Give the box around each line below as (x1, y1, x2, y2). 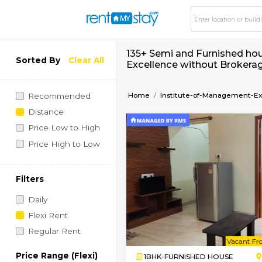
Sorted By (18, 65, 71, 77)
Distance (32, 126, 75, 137)
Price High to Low (32, 163, 118, 175)
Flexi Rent (32, 247, 80, 259)
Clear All (80, 65, 123, 77)
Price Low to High (32, 144, 118, 156)
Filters (18, 205, 52, 216)
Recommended (32, 107, 106, 119)
